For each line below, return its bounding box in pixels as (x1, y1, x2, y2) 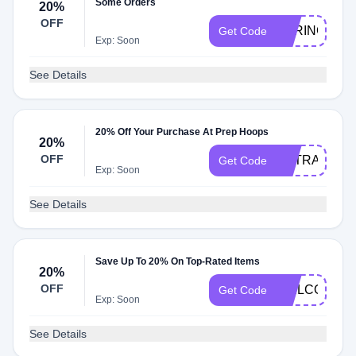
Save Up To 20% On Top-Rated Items (95, 256, 261, 267)
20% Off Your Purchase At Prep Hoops (95, 126, 269, 137)
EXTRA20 (277, 153, 335, 167)
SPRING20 (277, 24, 340, 37)
